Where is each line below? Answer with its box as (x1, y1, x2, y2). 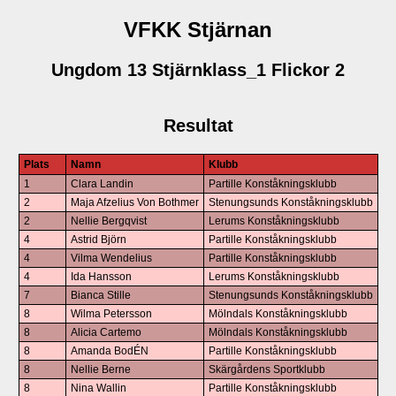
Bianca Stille (70, 288, 131, 301)
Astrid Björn (70, 232, 126, 246)
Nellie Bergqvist (70, 214, 147, 227)
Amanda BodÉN (70, 344, 148, 357)
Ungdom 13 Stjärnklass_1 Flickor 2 (51, 59, 345, 80)
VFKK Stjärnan (124, 17, 272, 42)
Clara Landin (70, 177, 133, 190)
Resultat (163, 115, 233, 135)
